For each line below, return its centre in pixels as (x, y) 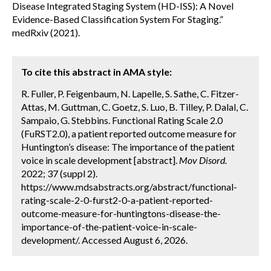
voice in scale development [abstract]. (100, 160)
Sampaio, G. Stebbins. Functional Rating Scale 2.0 (122, 120)
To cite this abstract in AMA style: (96, 72)
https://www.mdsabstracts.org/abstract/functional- (129, 187)
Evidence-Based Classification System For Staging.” (118, 19)
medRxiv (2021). (46, 32)
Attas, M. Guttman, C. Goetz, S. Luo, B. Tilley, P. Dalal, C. (135, 107)
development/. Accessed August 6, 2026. (104, 240)
